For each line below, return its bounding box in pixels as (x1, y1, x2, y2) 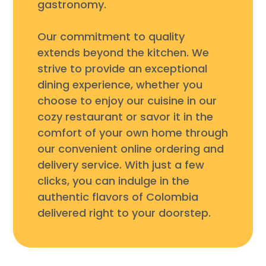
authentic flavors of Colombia (37, 189, 198, 204)
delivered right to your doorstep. (37, 205, 211, 220)
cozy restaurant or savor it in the (37, 109, 213, 124)
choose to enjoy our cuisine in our (37, 93, 217, 108)
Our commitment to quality (37, 28, 185, 44)
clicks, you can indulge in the (37, 173, 189, 188)
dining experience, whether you (37, 77, 202, 92)
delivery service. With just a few (37, 157, 204, 172)
